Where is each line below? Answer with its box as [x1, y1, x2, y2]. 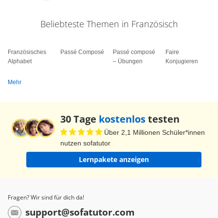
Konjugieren [165, 57, 198, 65]
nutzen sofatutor [60, 139, 110, 147]
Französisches [8, 48, 46, 55]
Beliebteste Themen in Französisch [40, 18, 178, 30]
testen [145, 112, 180, 126]
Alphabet [8, 57, 32, 65]
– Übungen [113, 57, 143, 65]
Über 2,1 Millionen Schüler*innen [104, 128, 205, 137]
